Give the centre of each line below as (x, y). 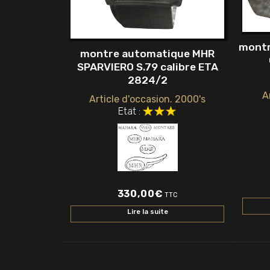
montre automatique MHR (147, 54)
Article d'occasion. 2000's (147, 99)
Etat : (130, 111)
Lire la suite (147, 212)
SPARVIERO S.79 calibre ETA (147, 67)
